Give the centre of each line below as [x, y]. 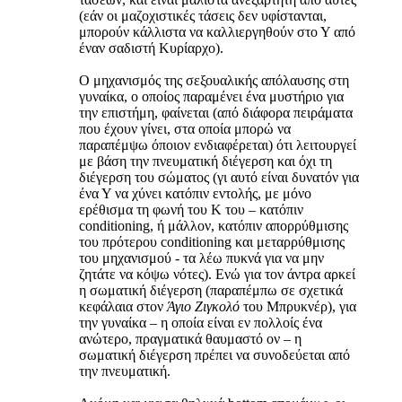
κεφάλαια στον [123, 307]
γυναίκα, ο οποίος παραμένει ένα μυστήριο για [211, 97]
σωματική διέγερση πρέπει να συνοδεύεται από [214, 355]
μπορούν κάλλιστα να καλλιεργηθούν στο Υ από [217, 32]
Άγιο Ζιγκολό [203, 307]
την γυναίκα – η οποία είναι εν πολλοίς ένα [201, 323]
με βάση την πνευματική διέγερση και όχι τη [205, 162]
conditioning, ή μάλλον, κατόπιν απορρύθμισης [214, 226]
